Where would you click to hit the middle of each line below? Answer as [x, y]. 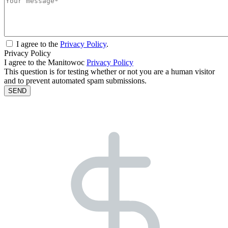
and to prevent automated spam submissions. [75, 81]
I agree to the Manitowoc [45, 63]
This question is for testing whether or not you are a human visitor [109, 72]
